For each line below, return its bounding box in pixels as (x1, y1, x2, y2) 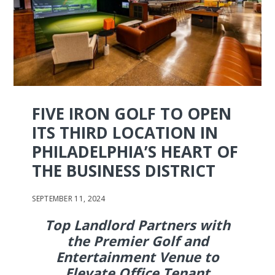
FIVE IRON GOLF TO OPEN (32, 102, 232, 125)
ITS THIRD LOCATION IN (32, 121, 219, 144)
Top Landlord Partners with (45, 215, 230, 234)
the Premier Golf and (66, 231, 209, 250)
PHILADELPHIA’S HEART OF (32, 140, 239, 163)
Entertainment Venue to (56, 247, 219, 266)
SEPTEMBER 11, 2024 (32, 193, 106, 204)
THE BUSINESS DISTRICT (32, 159, 216, 182)
